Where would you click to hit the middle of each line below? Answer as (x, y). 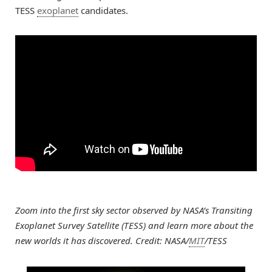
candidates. (103, 10)
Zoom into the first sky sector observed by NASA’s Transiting (134, 210)
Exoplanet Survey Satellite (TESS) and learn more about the (134, 226)
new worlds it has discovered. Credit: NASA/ (102, 241)
